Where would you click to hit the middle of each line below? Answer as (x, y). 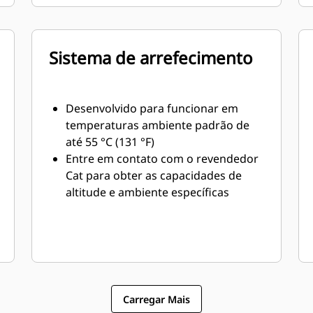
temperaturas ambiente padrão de (158, 125)
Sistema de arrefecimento (151, 58)
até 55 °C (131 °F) (110, 142)
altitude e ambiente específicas (148, 192)
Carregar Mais (156, 299)
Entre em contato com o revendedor (162, 159)
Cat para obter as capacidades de (154, 175)
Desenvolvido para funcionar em (152, 108)
